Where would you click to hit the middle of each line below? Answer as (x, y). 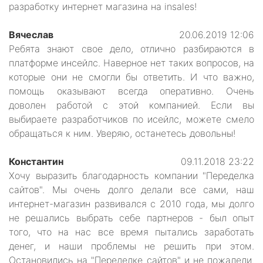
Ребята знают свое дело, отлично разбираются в (131, 48)
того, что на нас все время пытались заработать (131, 232)
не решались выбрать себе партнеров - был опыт (131, 218)
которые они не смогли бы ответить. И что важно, (131, 77)
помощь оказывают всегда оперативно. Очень (131, 91)
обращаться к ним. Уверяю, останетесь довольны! (122, 133)
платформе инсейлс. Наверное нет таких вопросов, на (131, 63)
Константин (36, 161)
